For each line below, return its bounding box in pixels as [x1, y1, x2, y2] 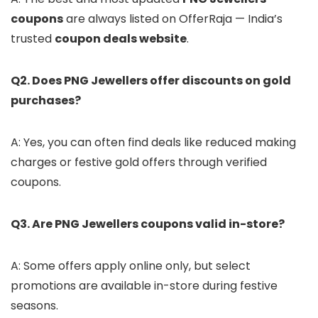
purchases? [11, 92, 81, 109]
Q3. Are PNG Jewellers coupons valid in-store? [11, 215, 285, 232]
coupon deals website [55, 30, 187, 47]
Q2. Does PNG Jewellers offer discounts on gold [11, 72, 291, 89]
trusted [11, 30, 55, 47]
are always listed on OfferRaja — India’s [63, 10, 283, 27]
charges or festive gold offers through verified [11, 153, 267, 170]
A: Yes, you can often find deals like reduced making [11, 133, 296, 150]
